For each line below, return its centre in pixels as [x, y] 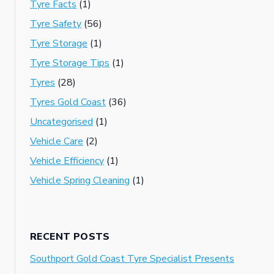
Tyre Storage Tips [70, 63]
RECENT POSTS [70, 236]
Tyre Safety [56, 24]
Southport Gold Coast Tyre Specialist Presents [132, 258]
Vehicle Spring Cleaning [80, 180]
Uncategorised [61, 121]
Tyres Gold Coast [68, 102]
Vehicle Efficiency [67, 161]
